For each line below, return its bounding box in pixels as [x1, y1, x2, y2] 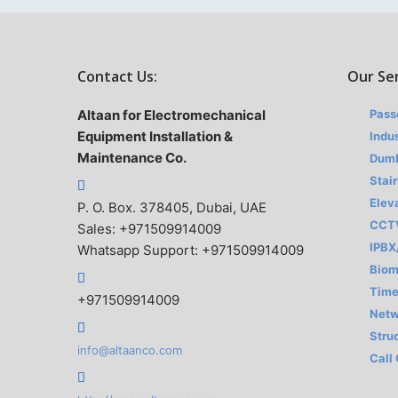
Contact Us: [77, 67, 157, 86]
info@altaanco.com [77, 343, 182, 357]
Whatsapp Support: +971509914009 [77, 242, 304, 259]
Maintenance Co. [77, 149, 187, 166]
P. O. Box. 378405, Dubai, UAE [77, 199, 267, 216]
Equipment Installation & [77, 128, 233, 145]
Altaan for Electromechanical [77, 107, 266, 123]
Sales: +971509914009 [77, 220, 221, 237]
